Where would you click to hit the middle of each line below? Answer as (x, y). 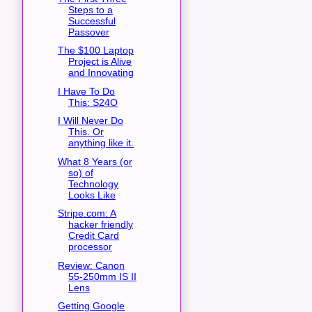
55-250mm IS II (102, 276)
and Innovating (101, 73)
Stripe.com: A (87, 213)
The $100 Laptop (95, 50)
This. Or (86, 132)
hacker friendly (100, 225)
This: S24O (93, 102)
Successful (92, 21)
